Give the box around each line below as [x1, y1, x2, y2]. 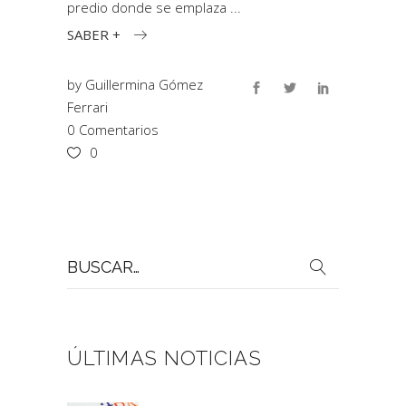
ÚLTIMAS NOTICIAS [67, 346, 262, 371]
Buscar [66, 246, 109, 266]
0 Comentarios [67, 120, 159, 139]
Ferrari [67, 97, 108, 116]
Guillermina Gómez [85, 74, 203, 93]
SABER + [67, 24, 121, 43]
